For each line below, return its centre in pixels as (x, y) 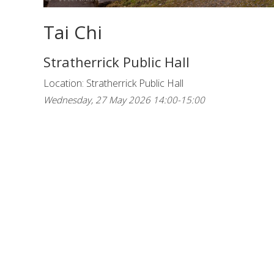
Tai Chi (73, 32)
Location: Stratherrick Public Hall (113, 83)
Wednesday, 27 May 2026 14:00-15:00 (124, 100)
